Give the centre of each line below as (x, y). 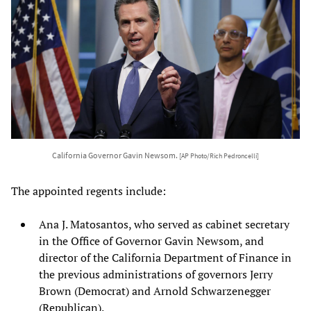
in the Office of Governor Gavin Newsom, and (151, 241)
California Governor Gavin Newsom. (116, 155)
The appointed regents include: (89, 191)
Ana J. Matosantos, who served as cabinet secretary (164, 224)
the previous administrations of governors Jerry (156, 274)
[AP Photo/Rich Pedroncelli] (219, 156)
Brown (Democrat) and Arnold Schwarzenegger (155, 291)
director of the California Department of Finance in (165, 257)
